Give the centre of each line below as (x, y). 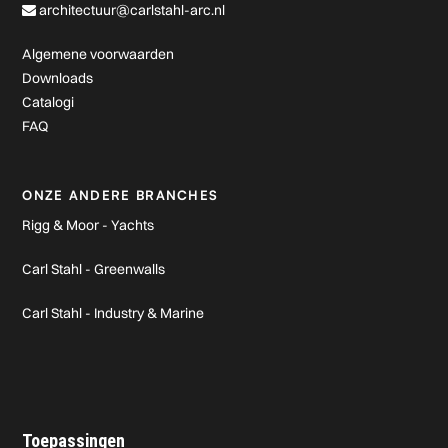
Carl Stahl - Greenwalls (94, 269)
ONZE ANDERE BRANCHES (120, 195)
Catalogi (48, 102)
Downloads (58, 78)
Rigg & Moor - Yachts (88, 225)
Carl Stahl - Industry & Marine (113, 313)
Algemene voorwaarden (98, 54)
